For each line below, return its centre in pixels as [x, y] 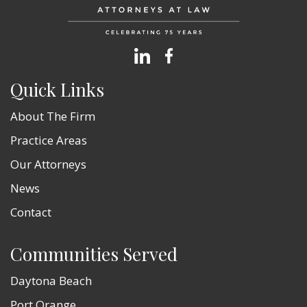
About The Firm [53, 116]
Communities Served [94, 254]
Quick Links [57, 89]
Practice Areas [49, 140]
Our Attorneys [48, 164]
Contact [31, 212]
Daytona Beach [51, 280]
